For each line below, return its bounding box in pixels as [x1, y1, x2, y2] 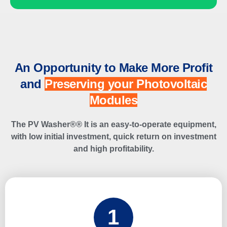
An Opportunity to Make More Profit [14, 60, 213, 74]
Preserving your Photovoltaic [45, 77, 207, 91]
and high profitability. [73, 144, 154, 153]
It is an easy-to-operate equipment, [82, 120, 216, 129]
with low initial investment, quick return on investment [11, 132, 216, 141]
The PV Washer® [11, 120, 76, 129]
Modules [89, 93, 138, 107]
